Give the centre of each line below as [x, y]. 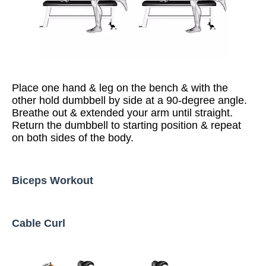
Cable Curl [39, 223]
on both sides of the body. [73, 138]
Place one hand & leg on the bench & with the [120, 88]
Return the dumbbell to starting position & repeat [126, 125]
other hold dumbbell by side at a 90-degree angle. [129, 100]
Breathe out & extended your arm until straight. [122, 113]
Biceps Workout [53, 180]
